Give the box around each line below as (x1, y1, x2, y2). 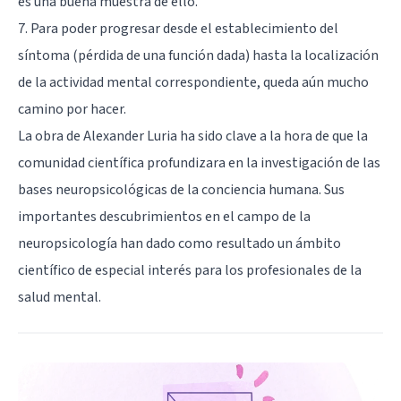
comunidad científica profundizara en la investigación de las (18, 152, 380, 173)
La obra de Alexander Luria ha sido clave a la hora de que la (18, 125, 368, 146)
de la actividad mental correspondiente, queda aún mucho (18, 72, 369, 92)
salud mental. (18, 286, 101, 307)
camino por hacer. (18, 98, 126, 119)
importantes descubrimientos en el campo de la (18, 206, 311, 226)
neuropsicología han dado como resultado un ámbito (18, 233, 341, 253)
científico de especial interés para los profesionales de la (18, 260, 362, 280)
